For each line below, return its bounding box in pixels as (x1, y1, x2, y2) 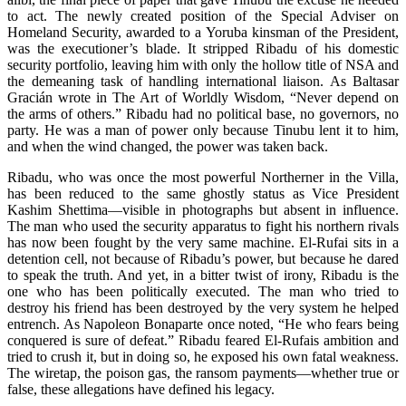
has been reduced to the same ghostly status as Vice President (7, 185, 399, 201)
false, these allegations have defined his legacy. (7, 381, 275, 397)
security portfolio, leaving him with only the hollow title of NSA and (7, 56, 399, 72)
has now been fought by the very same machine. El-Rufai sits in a (7, 234, 399, 250)
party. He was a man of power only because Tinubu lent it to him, (7, 121, 399, 138)
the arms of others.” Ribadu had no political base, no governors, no (7, 105, 399, 121)
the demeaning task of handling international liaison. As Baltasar (7, 72, 399, 89)
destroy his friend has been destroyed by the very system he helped (7, 299, 399, 315)
